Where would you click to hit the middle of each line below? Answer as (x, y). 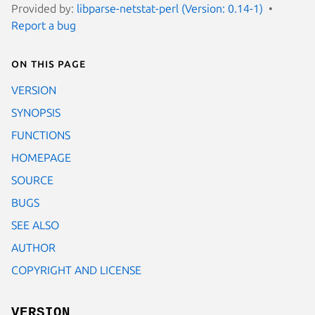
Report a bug (44, 25)
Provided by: (44, 8)
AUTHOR (33, 247)
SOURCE (32, 180)
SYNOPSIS (36, 112)
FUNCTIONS (41, 135)
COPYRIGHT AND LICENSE (76, 270)
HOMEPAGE (41, 157)
